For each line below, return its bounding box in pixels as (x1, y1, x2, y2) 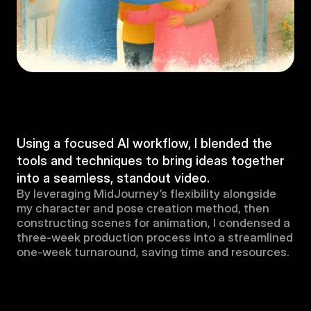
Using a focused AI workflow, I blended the (17, 135, 272, 151)
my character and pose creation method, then (17, 201, 269, 215)
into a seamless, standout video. (17, 170, 210, 186)
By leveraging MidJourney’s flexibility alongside (17, 187, 276, 201)
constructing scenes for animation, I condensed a (17, 216, 290, 230)
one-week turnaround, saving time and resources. (17, 245, 289, 259)
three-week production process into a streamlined (17, 230, 293, 244)
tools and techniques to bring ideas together (17, 153, 285, 169)
